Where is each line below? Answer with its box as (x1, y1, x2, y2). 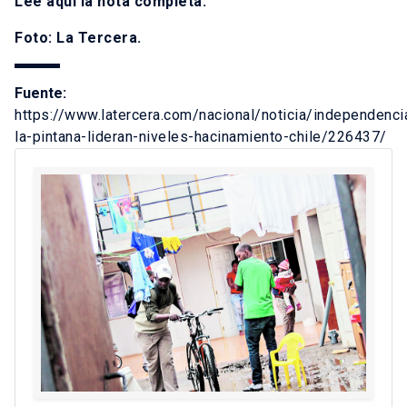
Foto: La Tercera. (15, 29, 142, 47)
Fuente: (15, 84, 66, 103)
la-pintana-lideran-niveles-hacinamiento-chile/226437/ (15, 128, 387, 146)
